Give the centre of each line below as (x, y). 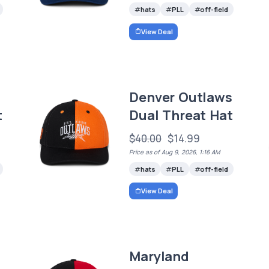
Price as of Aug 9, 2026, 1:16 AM (175, 152)
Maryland (159, 257)
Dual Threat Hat (181, 115)
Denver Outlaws (181, 97)
